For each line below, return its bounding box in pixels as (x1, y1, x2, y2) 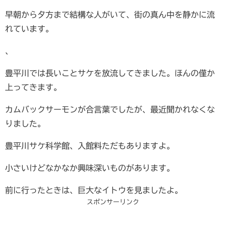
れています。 (5, 24, 53, 33)
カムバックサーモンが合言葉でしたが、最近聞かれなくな (5, 105, 215, 114)
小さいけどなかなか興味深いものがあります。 (5, 163, 175, 172)
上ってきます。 (5, 83, 62, 91)
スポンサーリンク (87, 198, 139, 205)
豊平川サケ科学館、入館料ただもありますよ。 (5, 141, 175, 150)
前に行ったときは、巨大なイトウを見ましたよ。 (5, 186, 183, 194)
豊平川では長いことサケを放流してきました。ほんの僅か (5, 69, 215, 77)
